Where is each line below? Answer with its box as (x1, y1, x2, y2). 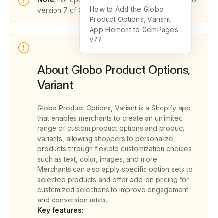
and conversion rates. (37, 196, 107, 204)
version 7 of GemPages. (37, 6, 115, 14)
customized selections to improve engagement (37, 185, 188, 194)
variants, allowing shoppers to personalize (37, 134, 173, 143)
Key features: (37, 206, 84, 214)
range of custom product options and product (37, 124, 184, 132)
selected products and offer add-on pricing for (37, 175, 189, 183)
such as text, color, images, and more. (37, 155, 159, 163)
